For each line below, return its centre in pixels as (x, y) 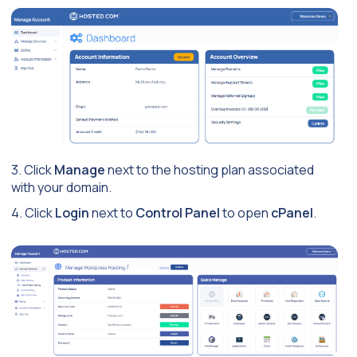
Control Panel (178, 213)
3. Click (33, 170)
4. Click (33, 213)
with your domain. (61, 188)
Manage (80, 170)
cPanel (292, 213)
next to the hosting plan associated (210, 170)
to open (245, 213)
